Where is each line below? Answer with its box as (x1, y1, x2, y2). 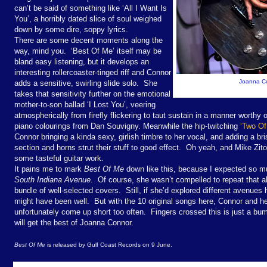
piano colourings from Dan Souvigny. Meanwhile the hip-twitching (14, 121, 238, 131)
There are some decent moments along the (14, 35, 163, 45)
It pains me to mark (14, 164, 84, 173)
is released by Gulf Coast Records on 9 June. (45, 241, 172, 248)
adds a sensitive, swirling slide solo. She (14, 78, 157, 88)
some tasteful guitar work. (14, 153, 104, 163)
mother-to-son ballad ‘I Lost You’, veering (14, 100, 156, 109)
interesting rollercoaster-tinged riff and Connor (14, 67, 171, 77)
